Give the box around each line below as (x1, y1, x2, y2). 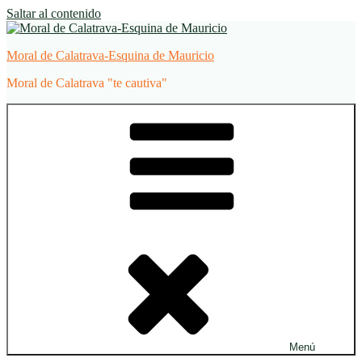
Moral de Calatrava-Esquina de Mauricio (6, 48, 214, 62)
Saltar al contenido (6, 6, 101, 20)
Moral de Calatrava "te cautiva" (6, 76, 167, 90)
